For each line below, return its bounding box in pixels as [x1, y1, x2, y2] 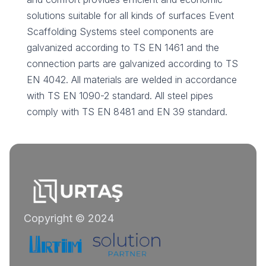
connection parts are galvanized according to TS [27, 57, 238, 69]
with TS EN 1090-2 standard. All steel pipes [27, 89, 213, 102]
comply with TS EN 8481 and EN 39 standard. [27, 105, 227, 118]
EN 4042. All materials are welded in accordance [27, 73, 237, 85]
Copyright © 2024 [24, 211, 114, 224]
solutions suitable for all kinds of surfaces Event [27, 9, 234, 21]
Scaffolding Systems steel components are [27, 25, 214, 37]
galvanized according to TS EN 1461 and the [27, 41, 219, 53]
